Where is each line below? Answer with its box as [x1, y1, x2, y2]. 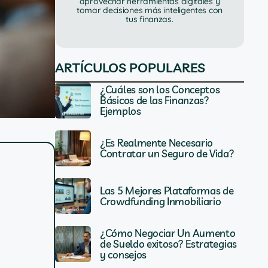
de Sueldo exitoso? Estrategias [100, 237, 237, 250]
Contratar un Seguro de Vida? [100, 147, 234, 160]
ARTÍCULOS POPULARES [55, 59, 205, 76]
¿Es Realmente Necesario [100, 136, 214, 149]
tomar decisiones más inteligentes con [77, 5, 223, 16]
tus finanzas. [126, 14, 173, 25]
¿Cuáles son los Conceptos [100, 83, 220, 96]
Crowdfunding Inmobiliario [100, 195, 221, 208]
